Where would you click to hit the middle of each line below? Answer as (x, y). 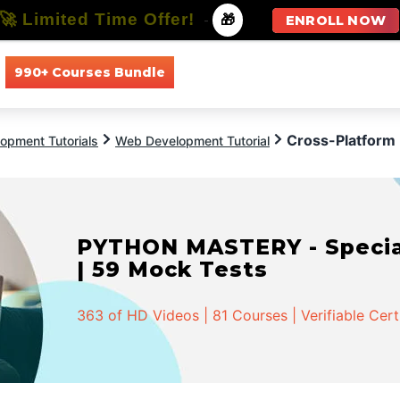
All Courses (225, 72)
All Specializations (341, 72)
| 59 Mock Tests (173, 269)
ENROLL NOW (336, 21)
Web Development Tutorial (192, 141)
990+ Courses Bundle (89, 72)
